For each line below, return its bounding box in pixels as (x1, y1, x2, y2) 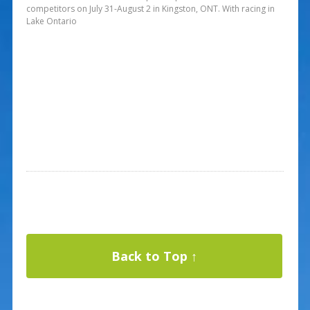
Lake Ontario (26, 15, 77, 27)
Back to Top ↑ (111, 247, 197, 264)
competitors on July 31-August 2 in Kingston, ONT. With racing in (26, 2, 275, 15)
